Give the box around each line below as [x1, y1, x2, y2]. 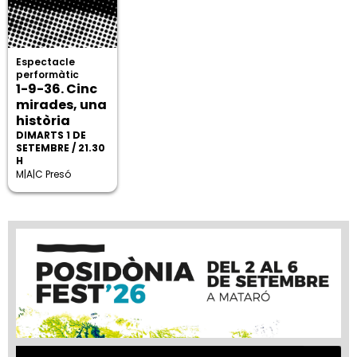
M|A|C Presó [16, 167, 72, 181]
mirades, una [16, 96, 108, 114]
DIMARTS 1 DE [16, 128, 87, 142]
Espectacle [16, 55, 76, 69]
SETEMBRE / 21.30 [16, 141, 106, 155]
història [16, 112, 71, 130]
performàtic [16, 68, 80, 81]
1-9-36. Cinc [16, 80, 98, 98]
